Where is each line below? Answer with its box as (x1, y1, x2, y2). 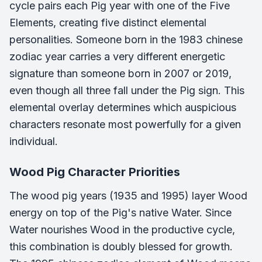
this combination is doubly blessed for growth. (9, 240, 233, 253)
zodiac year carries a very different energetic (9, 50, 225, 63)
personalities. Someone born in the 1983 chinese (9, 33, 243, 46)
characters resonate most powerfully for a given (9, 118, 241, 131)
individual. (9, 135, 58, 148)
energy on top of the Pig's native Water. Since (9, 206, 232, 219)
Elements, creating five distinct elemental (9, 16, 206, 29)
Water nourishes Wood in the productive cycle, (9, 223, 235, 236)
